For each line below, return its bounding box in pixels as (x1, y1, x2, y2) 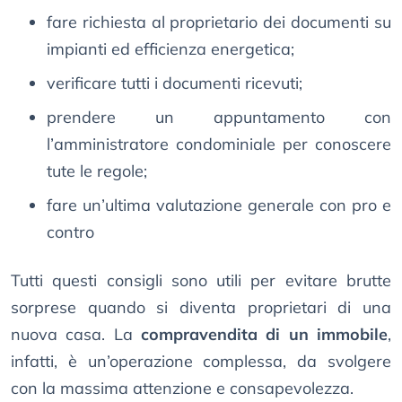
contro (47, 222, 94, 243)
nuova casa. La (11, 324, 141, 345)
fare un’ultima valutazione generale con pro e (47, 195, 391, 216)
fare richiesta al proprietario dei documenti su (47, 12, 391, 33)
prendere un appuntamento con (47, 107, 391, 128)
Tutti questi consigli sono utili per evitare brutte (11, 270, 391, 292)
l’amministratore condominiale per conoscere (47, 134, 391, 155)
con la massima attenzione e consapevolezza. (11, 378, 354, 399)
